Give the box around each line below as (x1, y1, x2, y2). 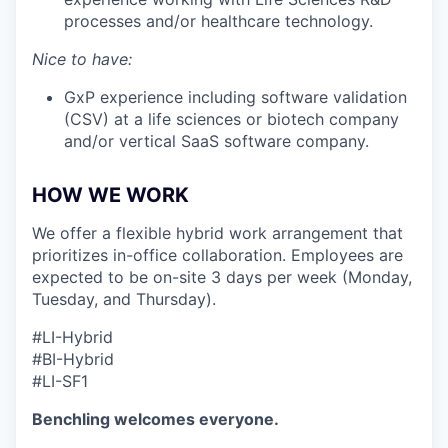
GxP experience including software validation (64, 87, 407, 107)
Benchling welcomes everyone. (32, 409, 279, 429)
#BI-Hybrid (32, 349, 114, 369)
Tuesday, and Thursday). (32, 289, 216, 309)
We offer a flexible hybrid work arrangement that (32, 223, 403, 243)
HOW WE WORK (32, 183, 189, 207)
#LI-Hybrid (32, 327, 113, 347)
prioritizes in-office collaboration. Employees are (32, 245, 403, 265)
